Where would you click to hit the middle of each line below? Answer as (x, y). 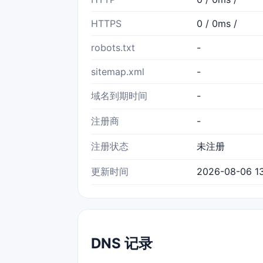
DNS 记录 (122, 243)
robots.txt (113, 47)
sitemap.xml (118, 71)
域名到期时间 (119, 95)
